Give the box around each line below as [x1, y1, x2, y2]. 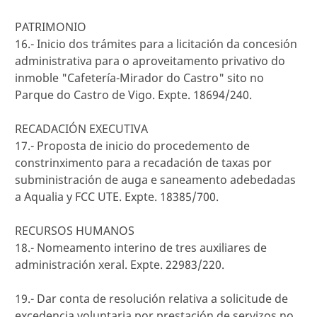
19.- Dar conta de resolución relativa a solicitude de [15, 291, 288, 306]
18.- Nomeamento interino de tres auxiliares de [15, 240, 267, 255]
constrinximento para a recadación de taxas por [15, 155, 272, 171]
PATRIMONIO [15, 19, 86, 35]
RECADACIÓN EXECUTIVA [15, 121, 148, 137]
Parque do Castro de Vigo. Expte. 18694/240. [15, 87, 252, 103]
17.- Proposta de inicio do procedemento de [15, 138, 250, 154]
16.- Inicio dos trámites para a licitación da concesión [15, 36, 297, 52]
